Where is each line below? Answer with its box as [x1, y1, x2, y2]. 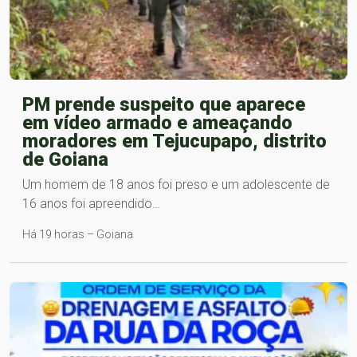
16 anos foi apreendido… [22, 195, 160, 211]
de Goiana [22, 147, 108, 171]
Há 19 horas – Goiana [22, 227, 133, 241]
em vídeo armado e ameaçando [22, 111, 292, 134]
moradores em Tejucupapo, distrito [22, 129, 327, 152]
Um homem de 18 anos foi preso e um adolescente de [22, 176, 330, 192]
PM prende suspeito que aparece [22, 92, 305, 116]
